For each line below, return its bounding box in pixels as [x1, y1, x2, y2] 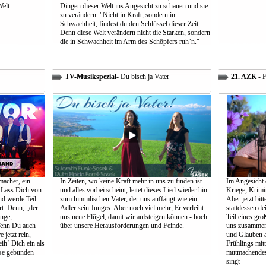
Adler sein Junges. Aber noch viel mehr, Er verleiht [59, 204, 204, 212]
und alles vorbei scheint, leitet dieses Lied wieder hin [59, 186, 207, 194]
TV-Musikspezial [62, 72, 116, 81]
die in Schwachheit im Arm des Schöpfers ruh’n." [59, 37, 199, 46]
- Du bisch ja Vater [116, 72, 169, 81]
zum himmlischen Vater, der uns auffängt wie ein [59, 195, 197, 203]
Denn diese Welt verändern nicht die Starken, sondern [59, 28, 210, 37]
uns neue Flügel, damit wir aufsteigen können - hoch [59, 213, 207, 221]
